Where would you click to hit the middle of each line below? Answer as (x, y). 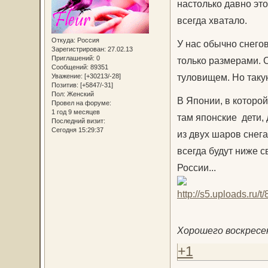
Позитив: (65, 85)
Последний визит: (78, 121)
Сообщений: (70, 67)
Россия (87, 40)
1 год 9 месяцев (75, 112)
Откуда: (63, 40)
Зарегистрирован (77, 49)
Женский (79, 94)
